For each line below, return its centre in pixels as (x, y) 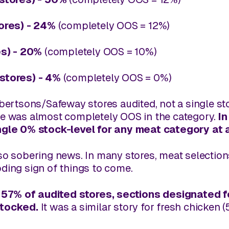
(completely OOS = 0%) (116, 77)
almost (46, 116)
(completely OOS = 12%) (113, 25)
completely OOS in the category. (140, 116)
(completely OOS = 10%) (99, 51)
